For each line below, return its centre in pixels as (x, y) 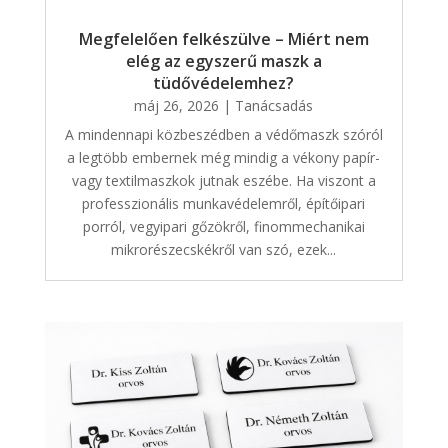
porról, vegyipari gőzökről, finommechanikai (223, 227)
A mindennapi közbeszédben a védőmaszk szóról (223, 135)
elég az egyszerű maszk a (223, 61)
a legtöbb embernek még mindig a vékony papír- (224, 158)
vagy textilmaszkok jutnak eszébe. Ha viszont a (223, 181)
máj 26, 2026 (177, 106)
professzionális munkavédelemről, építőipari (224, 204)
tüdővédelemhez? (224, 83)
